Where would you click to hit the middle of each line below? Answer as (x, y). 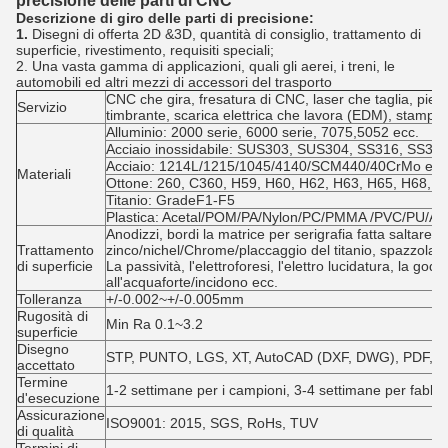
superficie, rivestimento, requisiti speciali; (145, 50)
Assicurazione (61, 415)
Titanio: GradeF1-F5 (170, 200)
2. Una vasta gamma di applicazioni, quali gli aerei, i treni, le (205, 66)
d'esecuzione (58, 398)
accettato (46, 365)
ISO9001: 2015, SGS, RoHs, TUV (212, 423)
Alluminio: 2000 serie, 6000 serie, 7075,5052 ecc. (262, 132)
